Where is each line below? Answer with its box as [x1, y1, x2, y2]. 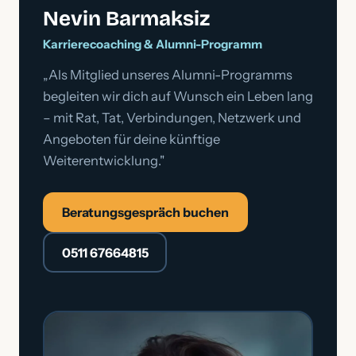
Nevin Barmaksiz [43, 6, 210, 31]
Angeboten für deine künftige [43, 131, 220, 147]
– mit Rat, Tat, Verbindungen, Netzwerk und [43, 110, 301, 126]
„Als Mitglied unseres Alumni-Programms [43, 67, 292, 83]
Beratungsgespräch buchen [62, 204, 229, 220]
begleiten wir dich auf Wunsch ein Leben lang [43, 88, 313, 104]
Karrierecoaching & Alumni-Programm [43, 37, 262, 52]
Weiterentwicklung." [43, 153, 164, 168]
